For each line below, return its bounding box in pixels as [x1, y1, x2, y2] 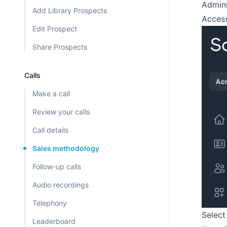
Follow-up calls [32, 162, 81, 171]
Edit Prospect [32, 24, 77, 33]
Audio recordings [32, 180, 89, 190]
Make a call [32, 89, 70, 98]
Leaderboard [32, 217, 75, 226]
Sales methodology [32, 144, 99, 153]
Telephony [32, 199, 67, 208]
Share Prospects [32, 43, 87, 52]
